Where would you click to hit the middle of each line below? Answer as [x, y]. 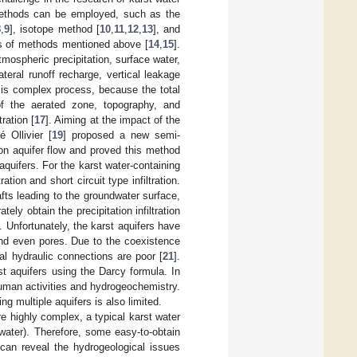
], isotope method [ [55, 29]
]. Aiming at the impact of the [113, 120]
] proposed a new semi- [122, 135]
